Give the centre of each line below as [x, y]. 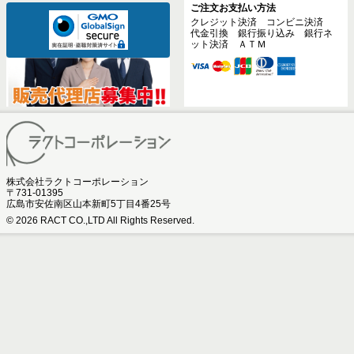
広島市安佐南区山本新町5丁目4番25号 [88, 203]
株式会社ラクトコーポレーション [77, 181]
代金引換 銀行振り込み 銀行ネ [261, 34]
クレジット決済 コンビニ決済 [261, 23]
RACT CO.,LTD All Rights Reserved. [116, 220]
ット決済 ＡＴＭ [228, 45]
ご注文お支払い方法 [233, 8]
